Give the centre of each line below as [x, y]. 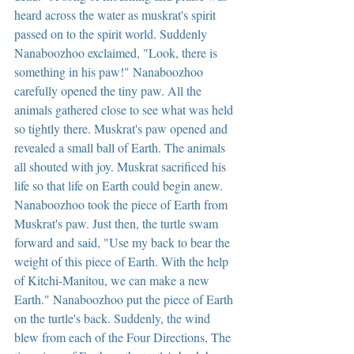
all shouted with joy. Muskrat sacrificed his [122, 166]
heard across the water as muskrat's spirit [117, 14]
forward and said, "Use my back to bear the [124, 242]
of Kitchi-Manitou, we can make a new [113, 280]
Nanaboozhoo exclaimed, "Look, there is [117, 52]
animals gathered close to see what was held [125, 109]
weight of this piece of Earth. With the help [123, 261]
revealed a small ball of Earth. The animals [121, 147]
